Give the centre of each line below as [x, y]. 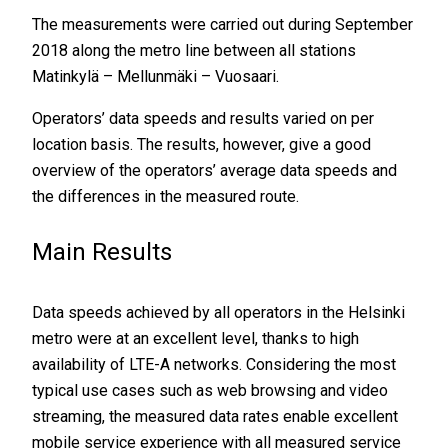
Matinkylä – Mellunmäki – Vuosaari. [156, 77]
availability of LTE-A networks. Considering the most [214, 365]
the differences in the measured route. [166, 197]
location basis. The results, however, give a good [202, 145]
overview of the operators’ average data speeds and [215, 171]
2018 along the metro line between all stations [194, 51]
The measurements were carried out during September [223, 25]
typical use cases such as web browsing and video [210, 391]
